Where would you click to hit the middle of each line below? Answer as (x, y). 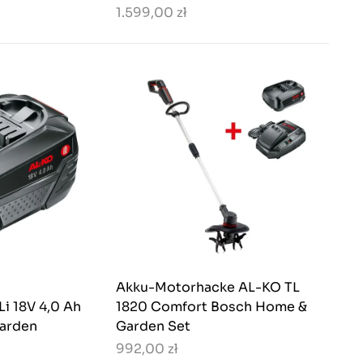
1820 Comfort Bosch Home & (211, 307)
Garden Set (153, 327)
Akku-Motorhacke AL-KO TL (208, 288)
